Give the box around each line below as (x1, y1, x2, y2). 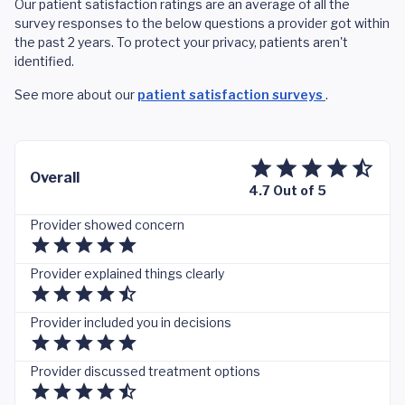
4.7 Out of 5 (249, 183, 326, 198)
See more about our (14, 87, 137, 102)
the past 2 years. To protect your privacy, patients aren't (14, 34, 348, 50)
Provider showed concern (30, 217, 184, 232)
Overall (30, 168, 80, 186)
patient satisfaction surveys (137, 87, 325, 102)
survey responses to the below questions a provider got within (14, 15, 390, 31)
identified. (14, 53, 74, 69)
